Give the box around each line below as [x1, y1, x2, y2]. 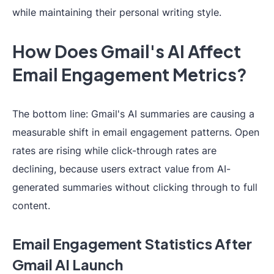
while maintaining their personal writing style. [12, 6, 221, 18]
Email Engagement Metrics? [12, 64, 247, 85]
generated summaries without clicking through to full [12, 181, 257, 193]
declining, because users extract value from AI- [12, 163, 231, 175]
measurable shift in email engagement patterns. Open [12, 126, 259, 138]
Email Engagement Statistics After [12, 234, 252, 253]
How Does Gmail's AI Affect [12, 40, 241, 62]
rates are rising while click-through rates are [12, 144, 217, 157]
